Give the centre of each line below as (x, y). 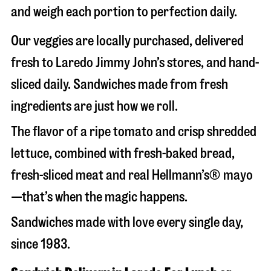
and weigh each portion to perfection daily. (124, 12)
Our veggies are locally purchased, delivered (127, 41)
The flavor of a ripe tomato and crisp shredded (134, 132)
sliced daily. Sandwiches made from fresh (119, 84)
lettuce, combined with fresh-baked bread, (123, 153)
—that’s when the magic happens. (99, 197)
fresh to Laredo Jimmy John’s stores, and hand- (135, 63)
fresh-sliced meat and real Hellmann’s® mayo (132, 175)
